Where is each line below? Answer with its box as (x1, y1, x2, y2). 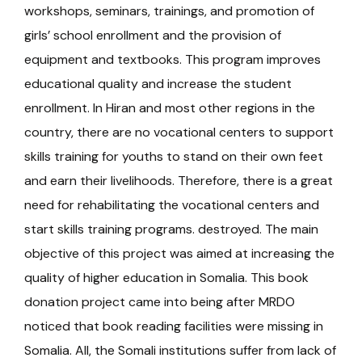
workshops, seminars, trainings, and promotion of (24, 2, 314, 20)
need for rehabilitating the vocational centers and (24, 196, 319, 214)
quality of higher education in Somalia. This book (24, 269, 309, 287)
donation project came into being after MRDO (24, 293, 295, 311)
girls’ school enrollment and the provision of (24, 27, 281, 44)
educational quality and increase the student (24, 75, 292, 93)
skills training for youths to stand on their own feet (24, 148, 323, 166)
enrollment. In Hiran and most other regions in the (24, 99, 315, 117)
